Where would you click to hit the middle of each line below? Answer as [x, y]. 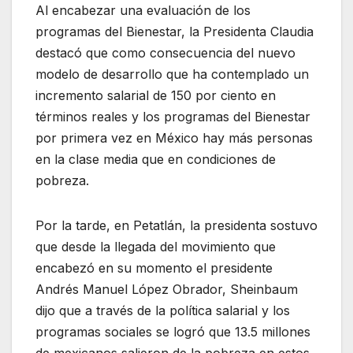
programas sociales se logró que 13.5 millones [173, 331]
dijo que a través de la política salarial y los [163, 310]
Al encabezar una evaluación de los [143, 10]
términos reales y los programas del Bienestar [173, 116]
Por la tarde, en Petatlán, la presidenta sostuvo [176, 225]
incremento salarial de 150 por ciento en [156, 95]
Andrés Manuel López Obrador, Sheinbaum [167, 289]
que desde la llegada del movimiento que [156, 246]
